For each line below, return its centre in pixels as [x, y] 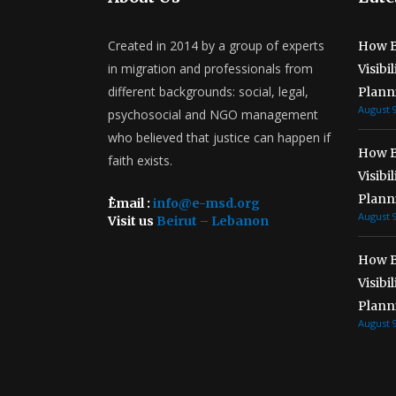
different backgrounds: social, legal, [208, 92]
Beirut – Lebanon [211, 221]
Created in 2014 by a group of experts [216, 46]
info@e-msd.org [206, 204]
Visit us [131, 221]
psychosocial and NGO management [213, 115]
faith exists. [140, 161]
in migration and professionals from [210, 69]
